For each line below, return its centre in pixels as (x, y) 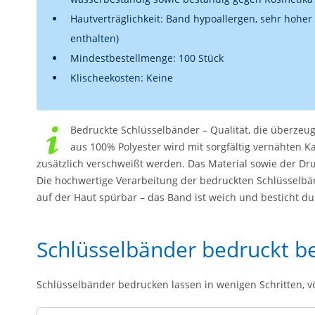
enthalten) (96, 38)
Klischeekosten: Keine (122, 78)
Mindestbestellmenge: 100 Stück (147, 58)
